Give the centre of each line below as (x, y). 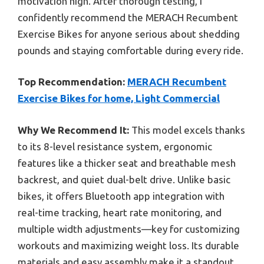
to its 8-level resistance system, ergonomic (115, 146)
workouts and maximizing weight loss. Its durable (128, 245)
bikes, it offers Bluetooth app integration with (121, 196)
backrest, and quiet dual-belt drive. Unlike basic (124, 179)
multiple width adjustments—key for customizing (129, 229)
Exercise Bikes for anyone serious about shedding (129, 34)
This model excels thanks (187, 130)
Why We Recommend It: (73, 130)
